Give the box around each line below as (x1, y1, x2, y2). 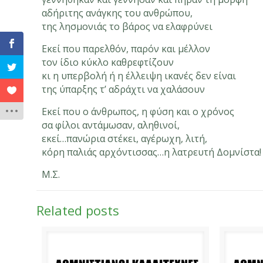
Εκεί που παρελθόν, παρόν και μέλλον (42, 42, 211, 55)
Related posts (36, 201, 119, 219)
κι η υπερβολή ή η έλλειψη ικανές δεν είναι (42, 69, 237, 82)
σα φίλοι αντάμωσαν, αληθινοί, (42, 119, 180, 131)
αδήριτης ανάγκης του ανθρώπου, (42, 6, 193, 19)
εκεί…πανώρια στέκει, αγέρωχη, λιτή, (42, 132, 208, 145)
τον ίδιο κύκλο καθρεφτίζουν (42, 56, 174, 69)
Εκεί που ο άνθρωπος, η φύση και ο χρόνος (42, 105, 235, 118)
